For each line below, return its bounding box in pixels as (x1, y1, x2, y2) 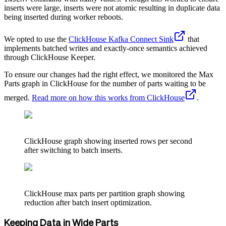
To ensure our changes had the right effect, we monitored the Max (4, 70, 213, 79)
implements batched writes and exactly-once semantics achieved (4, 43, 207, 52)
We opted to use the (4, 34, 69, 43)
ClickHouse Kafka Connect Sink (69, 34, 174, 43)
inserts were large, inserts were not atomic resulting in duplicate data (4, 3, 220, 12)
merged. (4, 93, 32, 102)
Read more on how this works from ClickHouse (32, 93, 185, 102)
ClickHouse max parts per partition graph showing (24, 189, 185, 198)
